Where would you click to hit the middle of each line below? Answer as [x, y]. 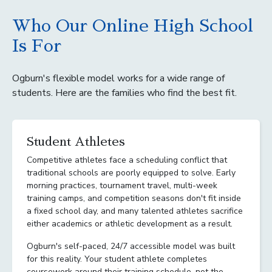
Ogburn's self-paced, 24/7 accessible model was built [131, 246]
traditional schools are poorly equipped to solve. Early [131, 172]
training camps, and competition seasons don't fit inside [134, 198]
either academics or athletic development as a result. [130, 223]
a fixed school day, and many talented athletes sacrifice [135, 211]
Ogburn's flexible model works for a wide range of [118, 78]
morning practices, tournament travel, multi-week [122, 185]
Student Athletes [76, 141]
